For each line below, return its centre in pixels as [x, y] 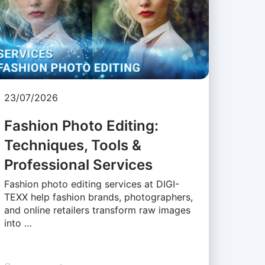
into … [18, 223]
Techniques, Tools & [72, 146]
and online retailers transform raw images [97, 210]
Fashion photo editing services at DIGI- [91, 184]
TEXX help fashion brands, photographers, [98, 197]
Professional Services [78, 165]
